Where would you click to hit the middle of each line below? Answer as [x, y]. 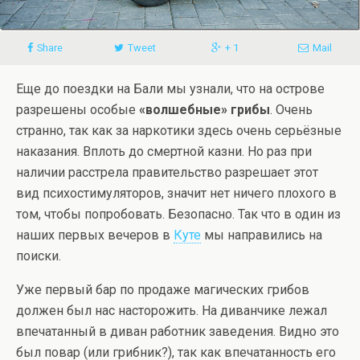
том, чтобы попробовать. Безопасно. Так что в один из [178, 215]
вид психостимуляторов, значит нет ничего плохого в [176, 194]
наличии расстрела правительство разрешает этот [167, 173]
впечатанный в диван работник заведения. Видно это [178, 332]
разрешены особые [78, 110]
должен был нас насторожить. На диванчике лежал [172, 311]
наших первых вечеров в [95, 235]
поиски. [39, 256]
